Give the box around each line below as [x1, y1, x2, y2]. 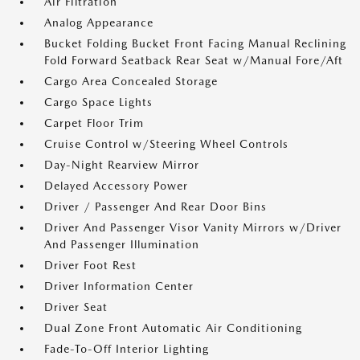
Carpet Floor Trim [44, 117, 144, 129]
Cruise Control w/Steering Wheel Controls [44, 137, 288, 150]
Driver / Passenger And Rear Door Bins [44, 200, 267, 213]
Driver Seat [44, 301, 108, 313]
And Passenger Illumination [44, 238, 199, 251]
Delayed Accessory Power [44, 179, 188, 192]
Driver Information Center [44, 280, 194, 292]
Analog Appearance [44, 16, 153, 29]
